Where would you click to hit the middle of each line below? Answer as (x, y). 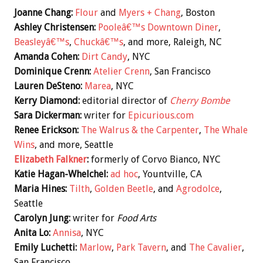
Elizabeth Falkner (50, 159)
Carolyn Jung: (42, 218)
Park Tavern (141, 247)
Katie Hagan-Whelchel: (61, 174)
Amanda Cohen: (47, 56)
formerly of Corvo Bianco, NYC (155, 159)
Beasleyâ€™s (42, 42)
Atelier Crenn (122, 71)
